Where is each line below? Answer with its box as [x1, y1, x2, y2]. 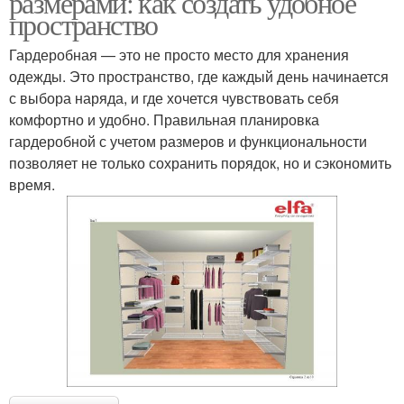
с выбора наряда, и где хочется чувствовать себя [9, 87, 339, 108]
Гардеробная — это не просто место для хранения [9, 44, 349, 65]
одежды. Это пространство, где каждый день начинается [9, 66, 389, 87]
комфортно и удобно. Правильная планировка [9, 109, 319, 130]
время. [9, 174, 55, 195]
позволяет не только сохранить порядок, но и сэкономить [9, 152, 391, 173]
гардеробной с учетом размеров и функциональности [9, 131, 367, 151]
